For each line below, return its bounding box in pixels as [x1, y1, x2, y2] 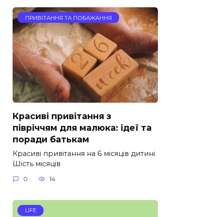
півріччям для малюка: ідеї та [13, 122, 152, 133]
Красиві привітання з [13, 110, 111, 121]
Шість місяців [13, 159, 61, 168]
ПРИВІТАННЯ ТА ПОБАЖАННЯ [25, 14, 112, 21]
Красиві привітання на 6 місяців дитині [13, 149, 155, 158]
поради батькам [13, 134, 89, 144]
